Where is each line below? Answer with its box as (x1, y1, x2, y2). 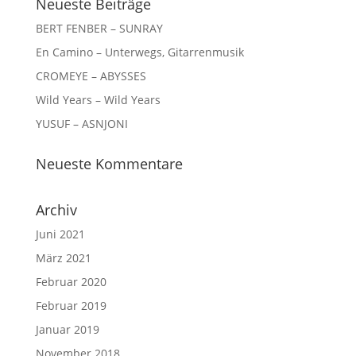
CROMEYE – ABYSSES (35, 68, 146, 83)
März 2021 (35, 250, 91, 265)
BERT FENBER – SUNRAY (35, 21, 163, 36)
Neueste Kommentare (35, 154, 183, 173)
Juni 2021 (35, 226, 85, 242)
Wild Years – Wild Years (35, 92, 161, 107)
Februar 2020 (35, 274, 106, 289)
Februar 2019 (35, 298, 106, 313)
